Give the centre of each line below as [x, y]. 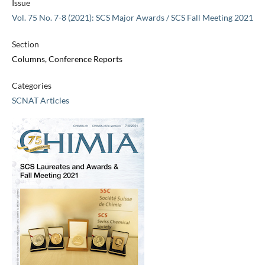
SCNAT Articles [40, 101]
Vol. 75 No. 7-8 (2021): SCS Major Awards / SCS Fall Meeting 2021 [132, 18]
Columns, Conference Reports [67, 59]
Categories [31, 86]
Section [25, 44]
